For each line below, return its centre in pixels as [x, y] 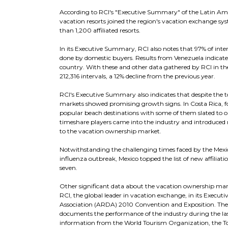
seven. [68, 168]
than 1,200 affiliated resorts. [100, 30]
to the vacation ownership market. [110, 131]
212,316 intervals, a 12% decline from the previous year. [137, 76]
